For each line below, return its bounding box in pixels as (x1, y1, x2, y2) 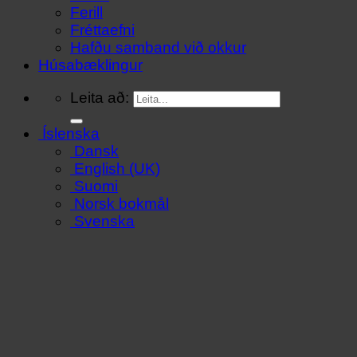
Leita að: (70, 89, 129, 107)
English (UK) (74, 160, 160, 178)
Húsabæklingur (38, 57, 143, 74)
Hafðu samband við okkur (70, 39, 246, 57)
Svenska (74, 213, 135, 230)
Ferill (70, 4, 103, 22)
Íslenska (42, 125, 100, 143)
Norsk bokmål (74, 195, 169, 213)
